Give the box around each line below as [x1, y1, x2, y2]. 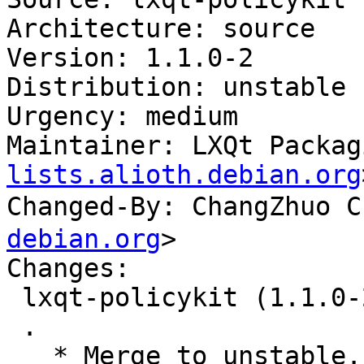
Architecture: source [6, 14, 315, 44]
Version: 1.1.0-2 [6, 43, 253, 73]
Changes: [6, 253, 130, 284]
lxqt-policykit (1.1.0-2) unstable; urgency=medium [6, 283, 22, 313]
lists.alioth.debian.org [6, 160, 362, 190]
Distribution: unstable [6, 72, 346, 102]
